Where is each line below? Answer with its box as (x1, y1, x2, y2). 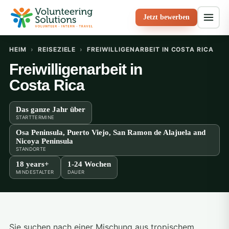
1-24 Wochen (67, 160, 111, 168)
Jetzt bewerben (143, 13, 190, 21)
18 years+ (16, 160, 49, 168)
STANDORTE (16, 146, 47, 152)
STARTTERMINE (16, 114, 55, 120)
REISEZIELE (37, 45, 76, 53)
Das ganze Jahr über (16, 105, 85, 113)
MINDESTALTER (16, 169, 54, 175)
